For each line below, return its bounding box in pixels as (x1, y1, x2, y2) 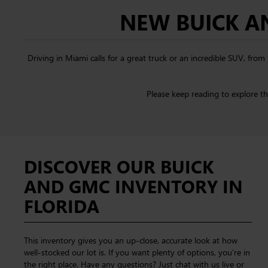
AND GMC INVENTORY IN (24, 174, 243, 198)
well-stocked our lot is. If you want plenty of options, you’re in (24, 246, 250, 258)
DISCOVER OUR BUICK (24, 154, 214, 178)
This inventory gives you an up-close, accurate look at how (24, 234, 237, 246)
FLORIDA (24, 194, 99, 218)
